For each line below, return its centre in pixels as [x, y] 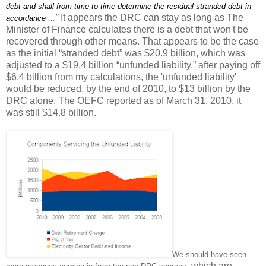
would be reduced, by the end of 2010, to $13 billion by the [128, 88]
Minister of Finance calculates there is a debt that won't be [127, 29]
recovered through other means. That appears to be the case [132, 41]
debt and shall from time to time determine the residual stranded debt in [129, 6]
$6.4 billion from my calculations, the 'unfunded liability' [121, 77]
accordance [26, 18]
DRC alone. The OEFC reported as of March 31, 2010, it [123, 100]
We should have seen [209, 254]
